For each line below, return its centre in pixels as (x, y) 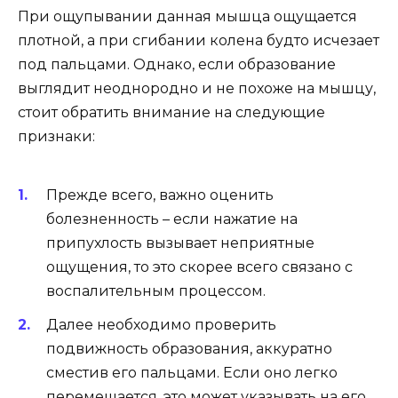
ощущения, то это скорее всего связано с (199, 267)
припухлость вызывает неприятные (180, 243)
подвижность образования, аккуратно (189, 348)
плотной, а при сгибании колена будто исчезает (199, 41)
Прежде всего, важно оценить (160, 195)
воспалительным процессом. (156, 291)
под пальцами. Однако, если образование (177, 65)
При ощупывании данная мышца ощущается (187, 17)
